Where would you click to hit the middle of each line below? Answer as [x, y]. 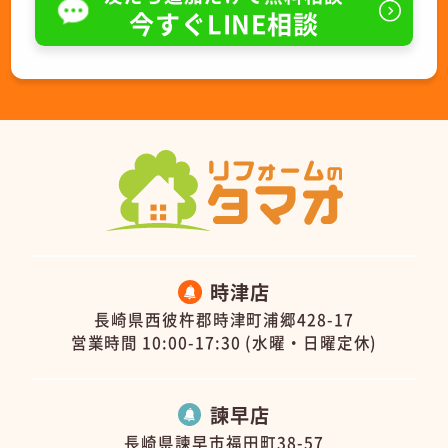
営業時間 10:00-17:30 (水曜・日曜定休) [224, 341]
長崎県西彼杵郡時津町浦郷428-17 [224, 318]
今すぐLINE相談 [224, 23]
